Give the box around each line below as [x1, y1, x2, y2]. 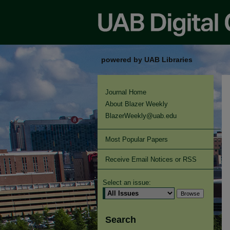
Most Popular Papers [105, 136, 168, 143]
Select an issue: [103, 179, 151, 186]
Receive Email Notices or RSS [105, 156, 197, 163]
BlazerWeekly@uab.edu [105, 112, 177, 120]
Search [105, 215, 136, 225]
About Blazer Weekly [105, 100, 168, 108]
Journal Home [105, 88, 146, 96]
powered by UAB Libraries [101, 55, 193, 64]
